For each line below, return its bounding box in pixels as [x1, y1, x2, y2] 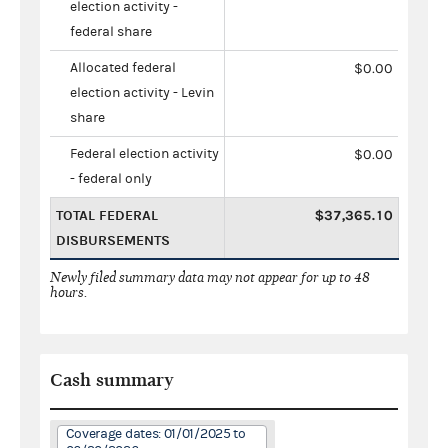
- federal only [70, 170, 152, 187]
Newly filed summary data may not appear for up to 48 [50, 268, 370, 286]
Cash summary [50, 369, 174, 391]
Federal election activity [70, 145, 219, 162]
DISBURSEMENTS [56, 231, 170, 249]
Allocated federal [70, 59, 176, 76]
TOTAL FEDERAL [56, 206, 158, 224]
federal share [70, 23, 152, 40]
